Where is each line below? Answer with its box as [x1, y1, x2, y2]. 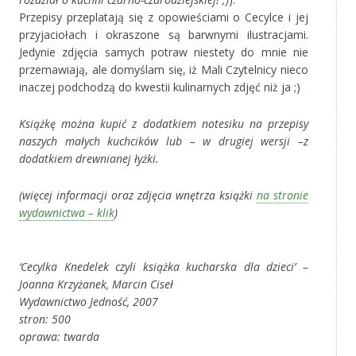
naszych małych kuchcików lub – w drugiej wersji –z [19, 133, 308, 149]
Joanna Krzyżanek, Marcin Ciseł [19, 277, 173, 292]
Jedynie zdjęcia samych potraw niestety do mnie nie [19, 44, 308, 60]
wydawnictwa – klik [19, 205, 114, 221]
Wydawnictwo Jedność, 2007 [19, 294, 158, 310]
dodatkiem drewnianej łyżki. [19, 151, 159, 167]
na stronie [257, 188, 308, 203]
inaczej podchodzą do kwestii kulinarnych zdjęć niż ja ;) [19, 79, 300, 95]
